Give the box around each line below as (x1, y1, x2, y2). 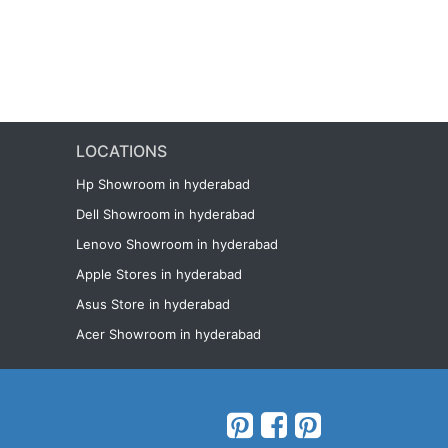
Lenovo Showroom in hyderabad (76, 236, 278, 252)
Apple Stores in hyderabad (76, 266, 242, 282)
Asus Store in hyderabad (76, 296, 230, 312)
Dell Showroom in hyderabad (76, 206, 255, 222)
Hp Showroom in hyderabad (76, 176, 250, 192)
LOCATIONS (76, 141, 167, 161)
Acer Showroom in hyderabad (76, 326, 261, 342)
